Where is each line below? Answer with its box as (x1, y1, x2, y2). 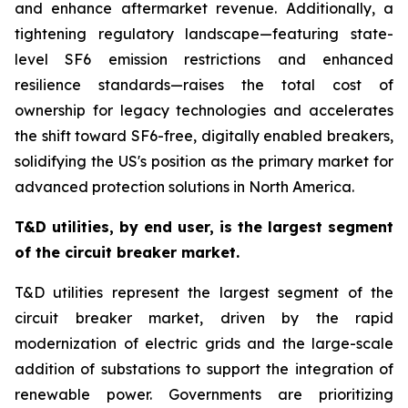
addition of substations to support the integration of (15, 360, 393, 378)
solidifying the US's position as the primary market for (15, 152, 393, 170)
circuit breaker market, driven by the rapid (15, 309, 393, 327)
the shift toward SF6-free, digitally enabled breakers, (15, 127, 393, 145)
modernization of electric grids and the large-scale (15, 334, 393, 352)
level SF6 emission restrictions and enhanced (15, 50, 393, 68)
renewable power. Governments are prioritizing (15, 385, 393, 403)
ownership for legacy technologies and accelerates (15, 101, 393, 119)
